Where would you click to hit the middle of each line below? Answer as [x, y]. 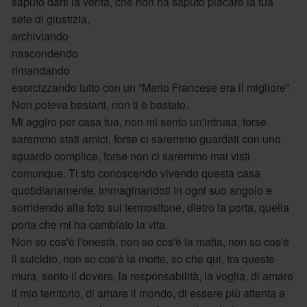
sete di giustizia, [50, 19]
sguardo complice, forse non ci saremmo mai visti [131, 156]
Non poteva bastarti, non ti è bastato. [100, 104]
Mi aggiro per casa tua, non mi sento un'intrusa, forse [139, 121]
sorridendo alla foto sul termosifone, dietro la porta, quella [150, 207]
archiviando [40, 36]
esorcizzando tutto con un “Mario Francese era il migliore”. [151, 87]
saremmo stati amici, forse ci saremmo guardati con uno [146, 138]
